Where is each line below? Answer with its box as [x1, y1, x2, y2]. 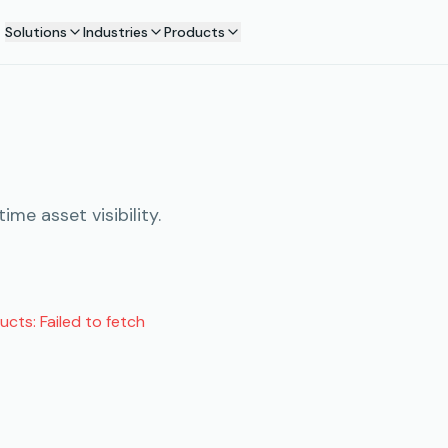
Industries [82, 23, 148, 41]
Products [163, 23, 225, 41]
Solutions [4, 23, 67, 41]
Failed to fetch [40, 311, 145, 332]
